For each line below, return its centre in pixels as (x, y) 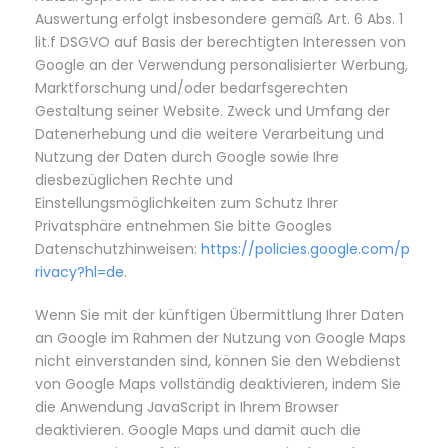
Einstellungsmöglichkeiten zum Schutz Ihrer (186, 203)
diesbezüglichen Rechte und (134, 180)
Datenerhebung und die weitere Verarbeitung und (209, 134)
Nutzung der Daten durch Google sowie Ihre (187, 157)
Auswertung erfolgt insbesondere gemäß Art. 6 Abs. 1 (219, 19)
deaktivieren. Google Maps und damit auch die (198, 430)
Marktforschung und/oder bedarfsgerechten (191, 88)
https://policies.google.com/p (305, 249)
